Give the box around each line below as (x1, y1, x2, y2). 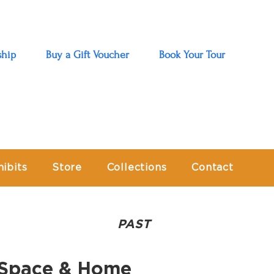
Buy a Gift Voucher (45, 49, 129, 61)
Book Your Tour (158, 49, 225, 61)
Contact (191, 162, 234, 172)
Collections (106, 162, 167, 172)
